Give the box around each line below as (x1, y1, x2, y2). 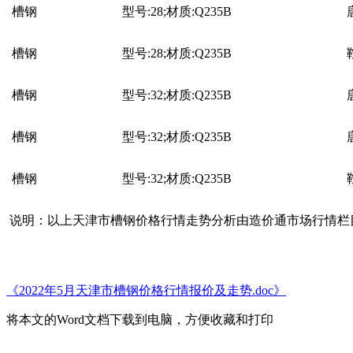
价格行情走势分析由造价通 (136, 213, 287, 227)
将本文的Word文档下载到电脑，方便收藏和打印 (6, 312, 273, 326)
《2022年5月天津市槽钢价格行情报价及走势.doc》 (6, 283, 286, 297)
